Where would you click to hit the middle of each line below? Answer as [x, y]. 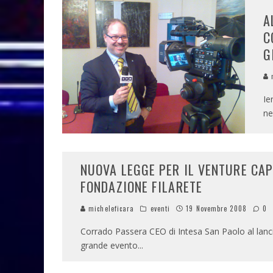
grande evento [109, 246]
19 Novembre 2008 [216, 209]
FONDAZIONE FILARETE [141, 187]
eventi [160, 209]
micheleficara [110, 209]
